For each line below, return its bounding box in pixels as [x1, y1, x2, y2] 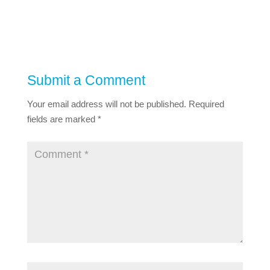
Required [188, 98, 224, 109]
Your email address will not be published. [27, 98, 186, 109]
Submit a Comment [27, 72, 145, 88]
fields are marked [27, 113, 98, 124]
